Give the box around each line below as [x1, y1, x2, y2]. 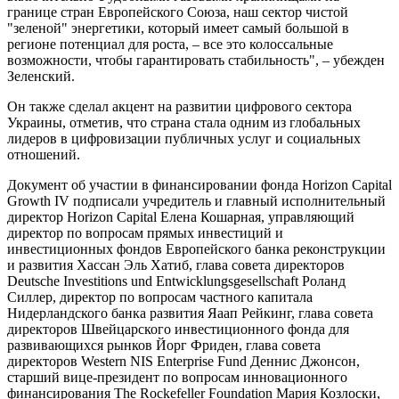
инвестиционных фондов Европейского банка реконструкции [7, 240, 386, 256]
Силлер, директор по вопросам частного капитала [7, 289, 313, 305]
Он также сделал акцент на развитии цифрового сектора [7, 98, 352, 114]
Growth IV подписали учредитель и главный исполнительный [7, 192, 386, 208]
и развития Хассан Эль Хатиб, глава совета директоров [7, 256, 345, 273]
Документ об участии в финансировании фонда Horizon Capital [7, 176, 392, 192]
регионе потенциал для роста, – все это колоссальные [7, 36, 333, 52]
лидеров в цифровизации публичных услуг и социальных [7, 130, 361, 146]
